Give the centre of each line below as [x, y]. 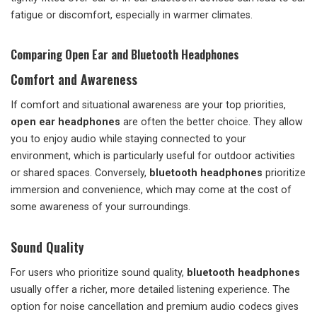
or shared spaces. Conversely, [80, 173]
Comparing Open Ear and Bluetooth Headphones [125, 54]
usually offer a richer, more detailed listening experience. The [150, 290]
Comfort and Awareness [74, 79]
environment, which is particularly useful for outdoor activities [153, 156]
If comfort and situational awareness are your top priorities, [148, 105]
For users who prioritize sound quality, [99, 273]
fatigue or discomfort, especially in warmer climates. [132, 15]
